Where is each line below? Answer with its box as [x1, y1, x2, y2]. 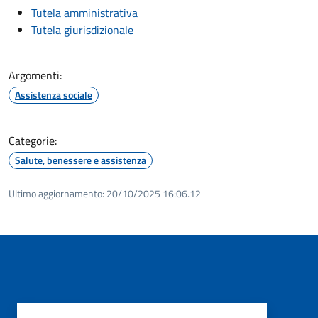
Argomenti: [9, 66, 62, 84]
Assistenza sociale [15, 87, 92, 102]
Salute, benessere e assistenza [15, 152, 146, 168]
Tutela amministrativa [31, 4, 138, 21]
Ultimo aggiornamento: [9, 185, 104, 201]
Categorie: [9, 131, 57, 149]
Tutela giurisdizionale [31, 21, 133, 38]
